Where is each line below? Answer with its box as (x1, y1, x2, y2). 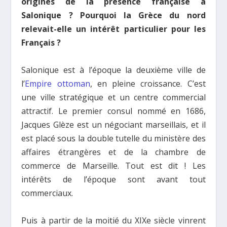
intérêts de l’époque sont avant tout (21, 173, 206, 185)
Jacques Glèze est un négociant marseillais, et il (21, 119, 206, 130)
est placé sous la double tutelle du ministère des (21, 132, 206, 144)
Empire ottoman (25, 78, 90, 89)
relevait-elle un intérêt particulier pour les (21, 23, 206, 34)
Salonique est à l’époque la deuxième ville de (21, 64, 206, 75)
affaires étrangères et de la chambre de (21, 146, 206, 158)
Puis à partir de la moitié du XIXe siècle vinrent (21, 214, 206, 226)
